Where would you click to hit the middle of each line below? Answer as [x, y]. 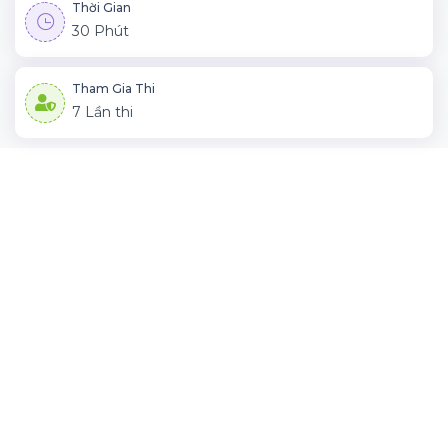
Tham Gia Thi [113, 88]
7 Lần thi [102, 112]
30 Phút [100, 31]
